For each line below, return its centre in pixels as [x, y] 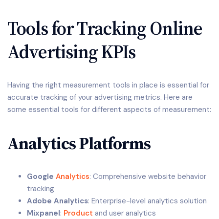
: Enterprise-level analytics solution [147, 201]
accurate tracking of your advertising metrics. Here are [100, 98]
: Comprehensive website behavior [148, 177]
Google [41, 177]
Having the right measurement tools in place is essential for [108, 85]
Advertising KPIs [71, 52]
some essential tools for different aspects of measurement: [109, 110]
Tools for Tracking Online [105, 28]
